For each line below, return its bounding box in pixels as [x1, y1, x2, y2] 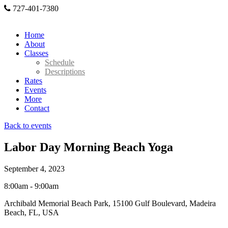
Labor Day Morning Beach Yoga [4, 140, 173, 154]
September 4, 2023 [4, 164, 65, 173]
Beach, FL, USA [4, 208, 59, 217]
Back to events [4, 121, 51, 130]
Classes [24, 49, 48, 58]
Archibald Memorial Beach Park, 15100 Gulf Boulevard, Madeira [4, 198, 216, 208]
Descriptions [45, 67, 85, 76]
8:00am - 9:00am [4, 181, 59, 190]
